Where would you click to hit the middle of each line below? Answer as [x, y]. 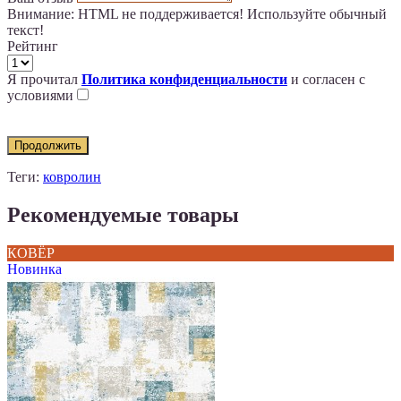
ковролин [72, 176]
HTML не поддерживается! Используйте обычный [230, 13]
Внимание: [41, 13]
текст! [26, 30]
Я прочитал [44, 79]
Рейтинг [33, 46]
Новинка [34, 269]
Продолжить [48, 145]
